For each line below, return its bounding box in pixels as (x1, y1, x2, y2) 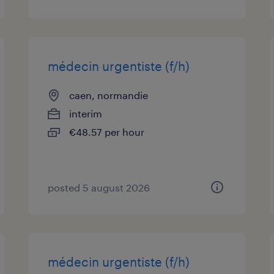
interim (69, 108, 103, 119)
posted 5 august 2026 (48, 182, 150, 193)
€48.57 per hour (69, 126, 145, 138)
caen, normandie (69, 89, 149, 101)
